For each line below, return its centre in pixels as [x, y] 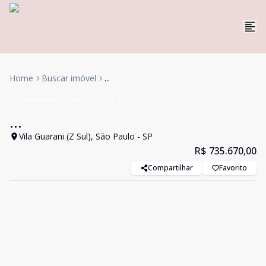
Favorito [233, 168]
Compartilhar [170, 168]
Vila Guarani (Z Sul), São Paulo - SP [86, 136]
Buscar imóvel [69, 78]
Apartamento [37, 101]
